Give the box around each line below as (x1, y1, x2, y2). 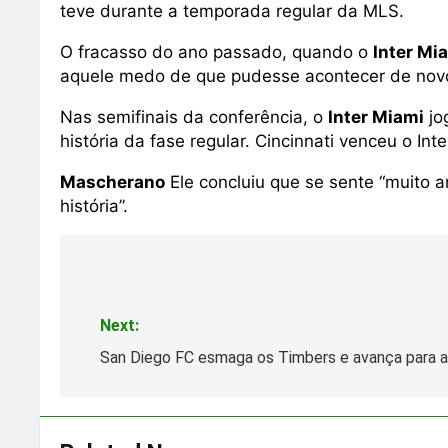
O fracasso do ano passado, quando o (60, 42, 373, 62)
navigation (79, 292, 192, 320)
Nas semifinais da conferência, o (60, 107, 328, 127)
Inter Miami (328, 107, 424, 127)
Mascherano (60, 172, 165, 192)
